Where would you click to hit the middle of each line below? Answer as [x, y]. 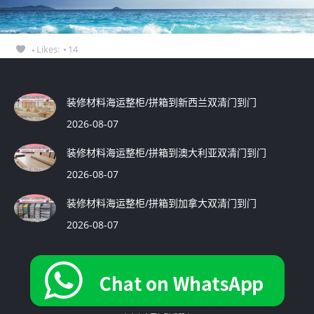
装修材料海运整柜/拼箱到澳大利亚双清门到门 [166, 152]
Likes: [48, 49]
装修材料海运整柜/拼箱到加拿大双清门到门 [162, 203]
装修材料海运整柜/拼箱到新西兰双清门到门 [162, 102]
